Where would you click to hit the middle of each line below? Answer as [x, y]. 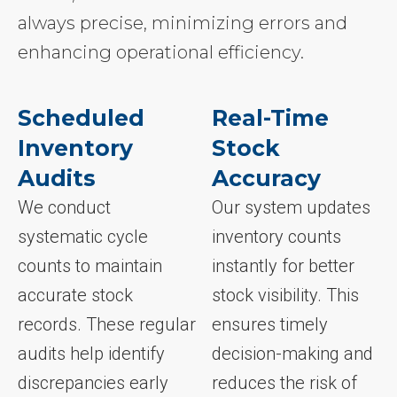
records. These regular [107, 325]
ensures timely [269, 325]
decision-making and [292, 354]
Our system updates [291, 208]
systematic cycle [83, 237]
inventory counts [276, 237]
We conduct [64, 208]
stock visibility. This [285, 296]
